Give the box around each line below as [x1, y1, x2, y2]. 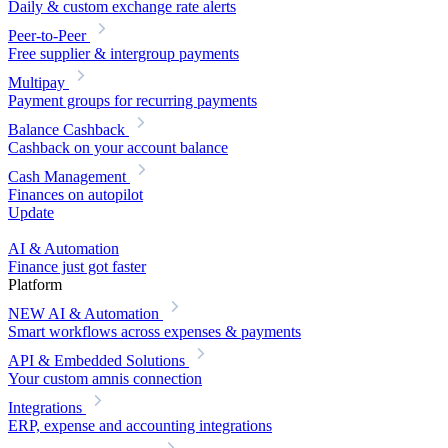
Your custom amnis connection [8, 370, 202, 388]
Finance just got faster [8, 258, 146, 276]
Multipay [8, 74, 65, 92]
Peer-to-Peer [8, 27, 86, 45]
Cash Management [8, 168, 126, 186]
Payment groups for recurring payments [8, 92, 257, 110]
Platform [8, 276, 62, 294]
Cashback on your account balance [8, 139, 228, 157]
